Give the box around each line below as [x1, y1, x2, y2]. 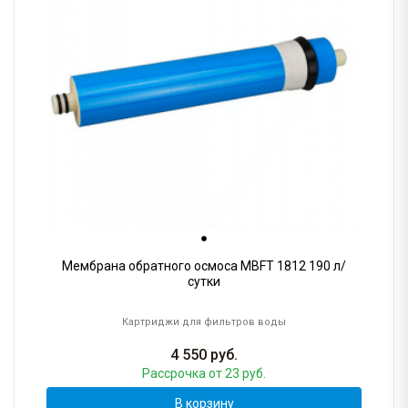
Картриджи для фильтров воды [122, 316, 286, 329]
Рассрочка [142, 366, 209, 382]
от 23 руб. [209, 366, 266, 382]
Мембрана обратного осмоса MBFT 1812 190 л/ [62, 259, 346, 274]
